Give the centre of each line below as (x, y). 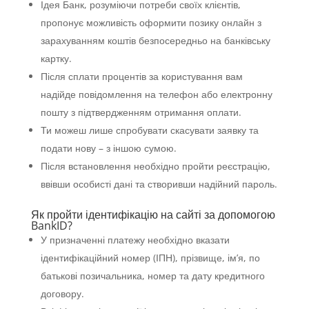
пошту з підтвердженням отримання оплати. (141, 112)
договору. (62, 293)
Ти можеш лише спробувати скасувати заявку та (149, 130)
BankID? (51, 226)
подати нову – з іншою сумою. (108, 148)
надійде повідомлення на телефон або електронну (156, 94)
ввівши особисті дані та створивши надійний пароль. (159, 184)
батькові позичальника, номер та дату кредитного (152, 276)
